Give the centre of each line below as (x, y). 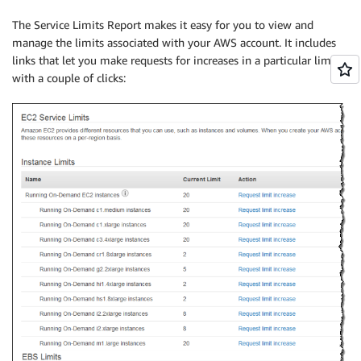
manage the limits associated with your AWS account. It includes (174, 43)
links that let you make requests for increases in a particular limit (175, 60)
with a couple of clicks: (69, 78)
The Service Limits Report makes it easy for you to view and (163, 25)
